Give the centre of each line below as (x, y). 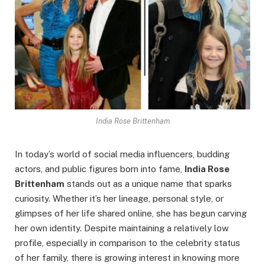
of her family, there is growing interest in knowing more (127, 258)
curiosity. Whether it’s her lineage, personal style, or (119, 199)
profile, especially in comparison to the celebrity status (127, 243)
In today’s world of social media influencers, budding (122, 154)
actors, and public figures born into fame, (100, 169)
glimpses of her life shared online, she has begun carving (131, 214)
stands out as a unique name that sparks (148, 184)
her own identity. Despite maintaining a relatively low (122, 228)
